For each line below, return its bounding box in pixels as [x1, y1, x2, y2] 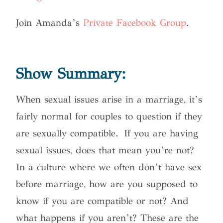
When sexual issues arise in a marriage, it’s [16, 93, 203, 105]
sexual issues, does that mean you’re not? [16, 144, 195, 156]
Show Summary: [16, 64, 126, 83]
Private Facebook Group [83, 16, 187, 28]
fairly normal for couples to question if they [16, 110, 203, 122]
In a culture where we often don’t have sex [16, 161, 202, 173]
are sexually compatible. [16, 127, 124, 139]
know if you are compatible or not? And [16, 195, 189, 207]
